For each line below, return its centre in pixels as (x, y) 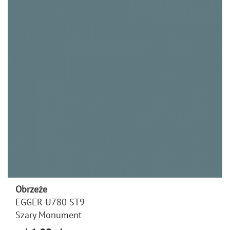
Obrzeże (31, 189)
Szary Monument (49, 215)
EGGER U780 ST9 (50, 202)
